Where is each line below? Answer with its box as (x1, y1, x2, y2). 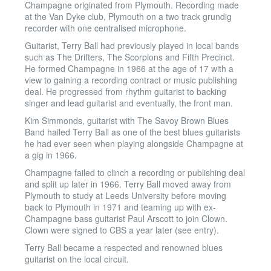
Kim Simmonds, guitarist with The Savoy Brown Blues (25, 114, 229, 126)
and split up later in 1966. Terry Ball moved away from (25, 178, 231, 190)
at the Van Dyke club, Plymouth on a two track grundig (25, 10, 232, 22)
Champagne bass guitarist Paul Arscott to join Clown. (25, 212, 227, 224)
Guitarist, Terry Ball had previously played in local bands (25, 39, 239, 51)
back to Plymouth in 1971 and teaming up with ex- (25, 201, 216, 213)
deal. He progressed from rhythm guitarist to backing (25, 85, 226, 97)
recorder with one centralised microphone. (25, 22, 186, 34)
